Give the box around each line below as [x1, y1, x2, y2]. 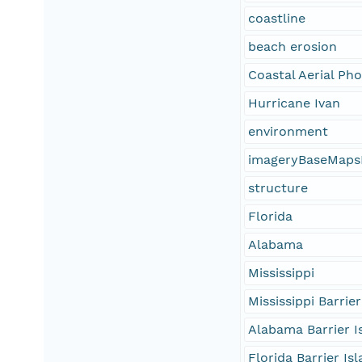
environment [248, 124, 329, 140]
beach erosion [248, 39, 338, 55]
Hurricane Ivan [248, 95, 341, 112]
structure [248, 180, 309, 196]
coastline [248, 11, 306, 27]
